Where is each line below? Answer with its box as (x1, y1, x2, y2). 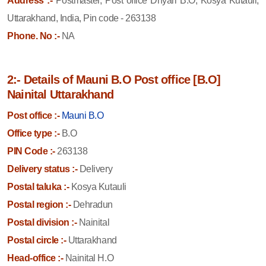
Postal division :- (7, 217, 77, 227)
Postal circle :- (7, 235, 66, 245)
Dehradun (71, 199, 113, 210)
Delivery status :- (7, 163, 78, 174)
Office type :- (7, 128, 60, 138)
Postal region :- (7, 199, 71, 210)
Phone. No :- (7, 30, 60, 41)
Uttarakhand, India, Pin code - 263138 (7, 12, 156, 23)
